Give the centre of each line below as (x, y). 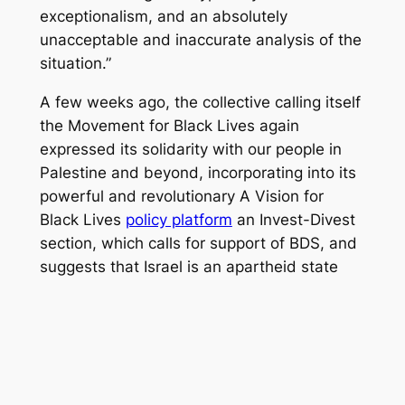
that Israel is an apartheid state (224, 266)
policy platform (179, 219)
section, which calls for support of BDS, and (198, 243)
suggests (75, 266)
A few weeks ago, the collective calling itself (200, 102)
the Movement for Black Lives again (169, 125)
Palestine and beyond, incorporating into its (198, 172)
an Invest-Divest (293, 219)
